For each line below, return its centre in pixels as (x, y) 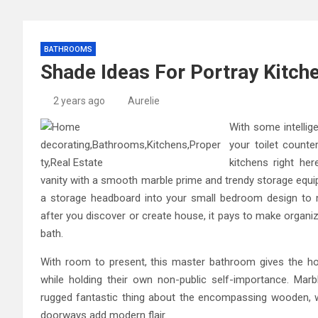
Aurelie (144, 101)
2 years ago (79, 101)
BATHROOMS (68, 50)
